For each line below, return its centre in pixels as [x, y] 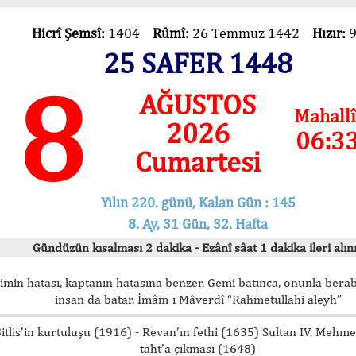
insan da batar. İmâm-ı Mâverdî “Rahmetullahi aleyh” [198, 299]
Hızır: [330, 33]
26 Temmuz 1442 [252, 33]
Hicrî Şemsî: [70, 33]
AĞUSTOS [198, 104]
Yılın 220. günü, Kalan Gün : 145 [198, 202]
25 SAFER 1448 [198, 63]
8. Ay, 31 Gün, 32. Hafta [198, 223]
